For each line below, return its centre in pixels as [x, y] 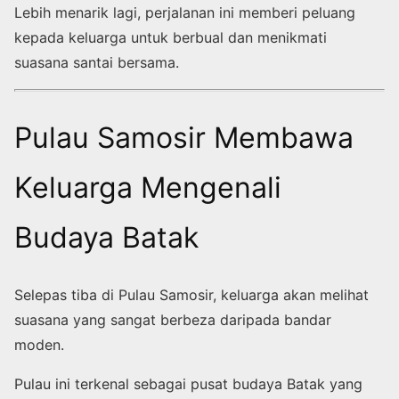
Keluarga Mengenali [148, 188]
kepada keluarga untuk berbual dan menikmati [171, 38]
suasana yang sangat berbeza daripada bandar [173, 319]
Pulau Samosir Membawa [184, 138]
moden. [39, 344]
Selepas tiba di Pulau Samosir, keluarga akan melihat [191, 294]
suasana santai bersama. [97, 63]
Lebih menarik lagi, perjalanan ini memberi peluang [185, 13]
